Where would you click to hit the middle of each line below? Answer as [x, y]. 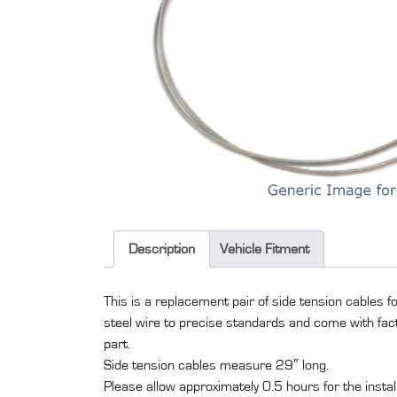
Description [162, 249]
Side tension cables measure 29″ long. [216, 365]
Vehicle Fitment [265, 249]
